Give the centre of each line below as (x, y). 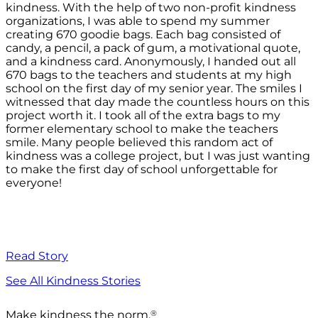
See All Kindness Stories (73, 281)
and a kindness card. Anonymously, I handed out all (151, 62)
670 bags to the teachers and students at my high (149, 75)
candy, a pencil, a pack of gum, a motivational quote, (153, 48)
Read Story (37, 256)
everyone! (34, 183)
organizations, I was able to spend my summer (138, 21)
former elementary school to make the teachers (142, 129)
